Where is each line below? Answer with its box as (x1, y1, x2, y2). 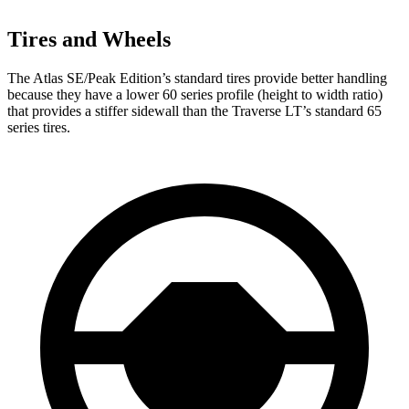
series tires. (7, 119, 70, 135)
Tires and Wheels (7, 26, 171, 51)
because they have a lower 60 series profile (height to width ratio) (7, 86, 383, 102)
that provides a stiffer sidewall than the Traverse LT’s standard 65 (7, 102, 382, 119)
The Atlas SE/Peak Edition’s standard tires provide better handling (7, 69, 387, 86)
